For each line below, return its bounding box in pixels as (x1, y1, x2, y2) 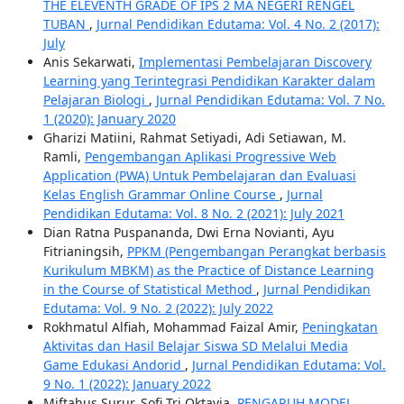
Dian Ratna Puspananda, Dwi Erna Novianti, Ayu (42, 224, 335, 241)
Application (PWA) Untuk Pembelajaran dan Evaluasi (42, 167, 356, 184)
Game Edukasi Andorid (42, 356, 185, 373)
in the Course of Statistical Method (42, 280, 256, 298)
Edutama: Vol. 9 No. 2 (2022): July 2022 (42, 299, 273, 317)
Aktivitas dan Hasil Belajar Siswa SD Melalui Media (42, 337, 348, 354)
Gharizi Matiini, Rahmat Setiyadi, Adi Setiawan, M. (42, 129, 346, 146)
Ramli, (42, 148, 85, 165)
